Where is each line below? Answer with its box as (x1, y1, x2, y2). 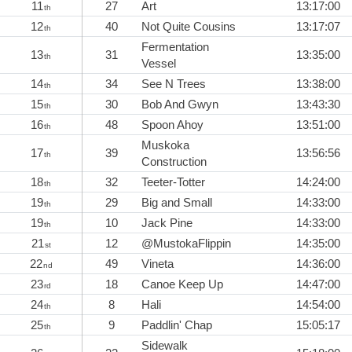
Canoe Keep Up (141, 277, 223, 291)
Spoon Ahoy (141, 118, 203, 132)
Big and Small (141, 196, 212, 210)
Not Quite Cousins (141, 20, 236, 34)
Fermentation (141, 40, 209, 54)
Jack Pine (141, 216, 192, 230)
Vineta (141, 257, 174, 271)
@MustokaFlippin (141, 236, 231, 251)
